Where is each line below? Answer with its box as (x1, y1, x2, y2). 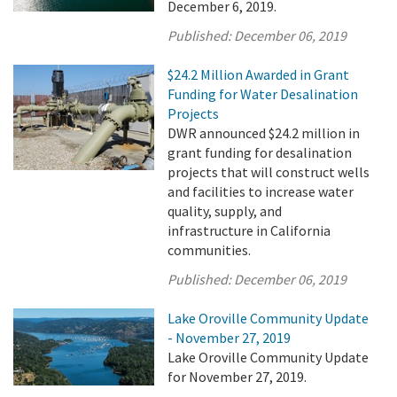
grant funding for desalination (167, 144, 353, 161)
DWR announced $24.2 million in (167, 124, 361, 142)
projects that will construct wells (167, 163, 370, 181)
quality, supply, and (167, 202, 283, 220)
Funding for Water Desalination (167, 85, 359, 103)
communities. (167, 241, 252, 259)
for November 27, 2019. (167, 368, 307, 385)
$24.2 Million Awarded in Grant (167, 66, 350, 83)
